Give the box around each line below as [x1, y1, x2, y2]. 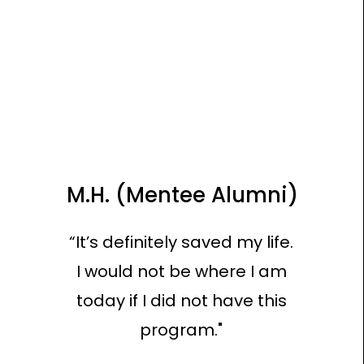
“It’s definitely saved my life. [69, 231, 294, 253]
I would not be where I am [76, 260, 287, 283]
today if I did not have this [76, 289, 287, 312]
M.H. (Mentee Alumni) [67, 180, 299, 210]
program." [140, 318, 223, 341]
